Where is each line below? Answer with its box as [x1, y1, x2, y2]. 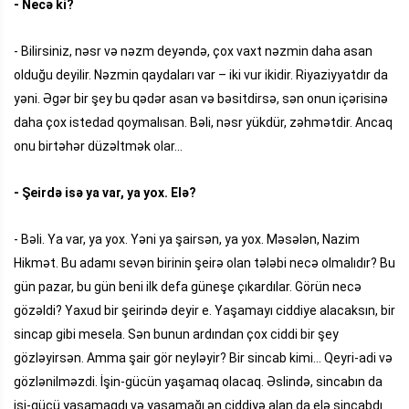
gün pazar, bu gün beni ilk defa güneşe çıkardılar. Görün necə [14, 278, 362, 294]
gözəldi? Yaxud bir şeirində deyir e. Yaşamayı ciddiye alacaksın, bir [14, 302, 395, 318]
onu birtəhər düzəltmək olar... [14, 138, 183, 153]
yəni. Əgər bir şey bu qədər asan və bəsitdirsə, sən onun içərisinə [14, 90, 388, 106]
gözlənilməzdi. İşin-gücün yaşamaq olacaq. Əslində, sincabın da [14, 373, 383, 389]
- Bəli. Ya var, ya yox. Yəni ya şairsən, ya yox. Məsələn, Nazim [14, 231, 360, 246]
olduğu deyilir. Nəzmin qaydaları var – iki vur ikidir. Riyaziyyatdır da [14, 67, 388, 82]
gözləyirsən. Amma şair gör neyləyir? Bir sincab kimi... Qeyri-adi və [14, 350, 393, 365]
